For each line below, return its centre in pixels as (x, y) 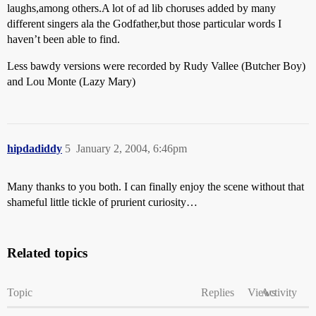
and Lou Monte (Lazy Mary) (71, 81)
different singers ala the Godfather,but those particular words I (144, 24)
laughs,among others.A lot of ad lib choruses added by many (141, 8)
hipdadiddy (35, 148)
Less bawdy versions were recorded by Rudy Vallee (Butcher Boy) (156, 66)
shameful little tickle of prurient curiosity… (102, 202)
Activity (279, 292)
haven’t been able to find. (63, 39)
